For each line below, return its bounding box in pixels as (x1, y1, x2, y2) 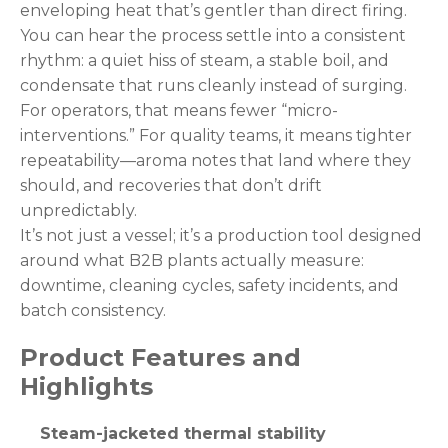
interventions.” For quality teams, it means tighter (20, 125, 412, 145)
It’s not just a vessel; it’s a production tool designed (20, 225, 422, 245)
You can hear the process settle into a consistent (20, 25, 406, 45)
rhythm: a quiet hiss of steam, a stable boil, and (20, 50, 389, 70)
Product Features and (20, 342, 301, 372)
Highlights (20, 371, 153, 401)
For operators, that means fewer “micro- (20, 100, 338, 120)
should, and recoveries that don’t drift (20, 175, 322, 195)
